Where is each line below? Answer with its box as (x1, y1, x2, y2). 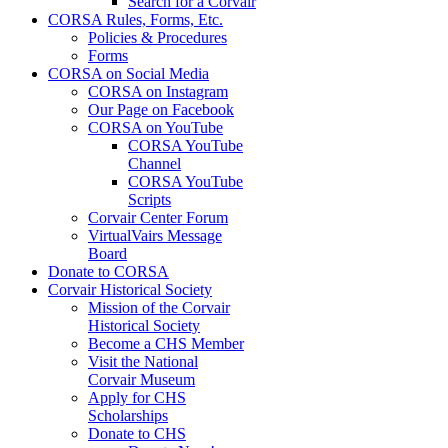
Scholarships (88, 406, 168, 424)
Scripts (128, 190, 171, 208)
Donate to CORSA (48, 262, 169, 280)
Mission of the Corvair (88, 298, 230, 316)
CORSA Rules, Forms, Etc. (48, 10, 223, 28)
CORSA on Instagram (88, 82, 228, 100)
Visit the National (88, 352, 198, 370)
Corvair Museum (88, 370, 195, 388)
